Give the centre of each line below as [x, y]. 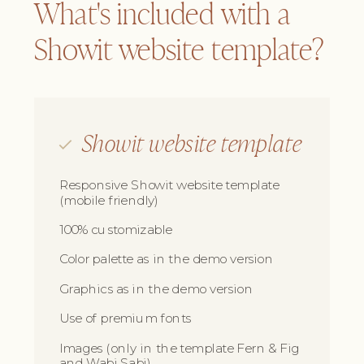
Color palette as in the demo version [166, 259]
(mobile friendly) [109, 200]
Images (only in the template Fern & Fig [179, 348]
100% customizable [115, 230]
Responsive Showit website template [169, 185]
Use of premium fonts [125, 318]
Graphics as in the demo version [156, 289]
